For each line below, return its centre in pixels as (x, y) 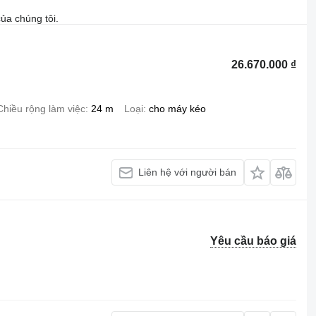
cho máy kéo (177, 108)
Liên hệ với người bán (188, 172)
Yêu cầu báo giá (254, 241)
